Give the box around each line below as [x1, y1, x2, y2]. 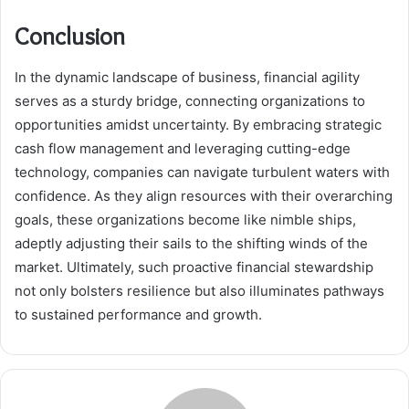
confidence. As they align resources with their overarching [15, 186, 393, 204]
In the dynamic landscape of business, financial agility [15, 68, 360, 86]
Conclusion [15, 21, 125, 52]
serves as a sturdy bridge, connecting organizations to [15, 91, 365, 110]
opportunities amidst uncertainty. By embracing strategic [15, 115, 382, 133]
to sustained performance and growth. [15, 305, 262, 323]
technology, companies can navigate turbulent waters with [15, 163, 390, 181]
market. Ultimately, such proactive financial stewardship [15, 257, 373, 276]
